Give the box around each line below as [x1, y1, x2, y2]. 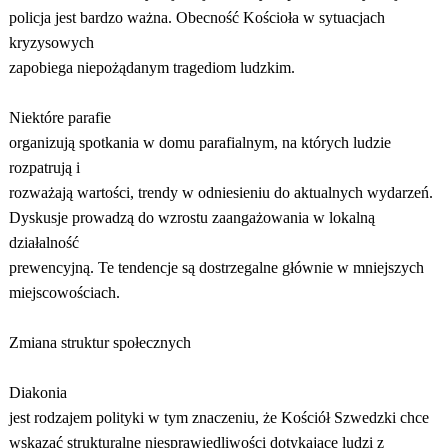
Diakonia [8, 384, 67, 401]
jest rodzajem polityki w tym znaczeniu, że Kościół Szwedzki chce [8, 409, 429, 426]
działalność [8, 234, 79, 251]
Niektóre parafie [8, 109, 111, 126]
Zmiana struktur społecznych [8, 334, 191, 351]
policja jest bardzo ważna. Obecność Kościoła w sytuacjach [8, 9, 385, 26]
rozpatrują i [8, 159, 80, 176]
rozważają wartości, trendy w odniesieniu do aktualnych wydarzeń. [8, 184, 433, 201]
